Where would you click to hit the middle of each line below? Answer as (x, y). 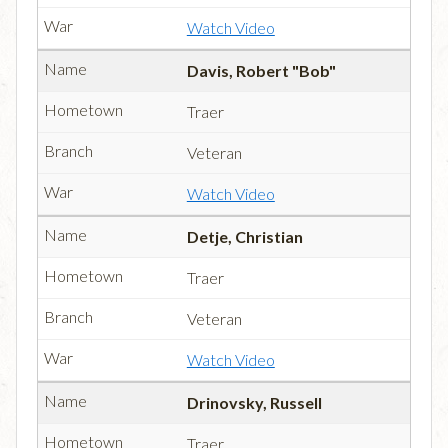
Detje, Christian (244, 237)
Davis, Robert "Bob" (261, 71)
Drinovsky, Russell (254, 403)
